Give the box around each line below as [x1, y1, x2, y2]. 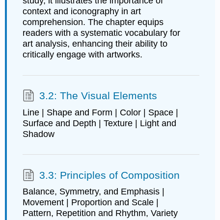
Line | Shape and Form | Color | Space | [22, 107, 178, 117]
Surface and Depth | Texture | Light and [22, 118, 176, 128]
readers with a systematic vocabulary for [22, 28, 180, 38]
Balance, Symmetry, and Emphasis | [22, 187, 165, 197]
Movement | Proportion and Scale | [22, 197, 159, 208]
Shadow [22, 129, 55, 139]
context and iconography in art [22, 6, 141, 17]
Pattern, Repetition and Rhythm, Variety [22, 208, 178, 219]
